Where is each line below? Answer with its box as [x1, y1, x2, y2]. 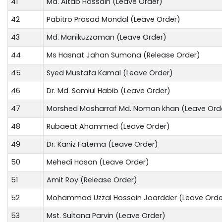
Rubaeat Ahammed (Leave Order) [47, 121, 170, 131]
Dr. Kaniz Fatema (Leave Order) [47, 139, 158, 149]
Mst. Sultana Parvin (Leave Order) [47, 210, 166, 221]
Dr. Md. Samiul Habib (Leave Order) [47, 85, 170, 96]
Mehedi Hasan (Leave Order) [47, 157, 149, 167]
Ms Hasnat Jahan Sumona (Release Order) [47, 50, 200, 60]
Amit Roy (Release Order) [47, 174, 137, 185]
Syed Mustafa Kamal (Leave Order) [47, 67, 173, 78]
